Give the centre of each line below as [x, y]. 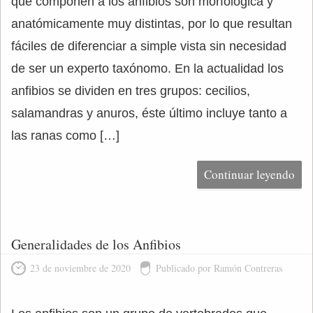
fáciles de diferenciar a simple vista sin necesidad [149, 46]
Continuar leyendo [249, 174]
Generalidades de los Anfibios [96, 244]
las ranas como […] [65, 136]
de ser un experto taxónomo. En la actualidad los [147, 68]
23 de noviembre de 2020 [80, 268]
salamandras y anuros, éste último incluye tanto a [149, 113]
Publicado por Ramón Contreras [219, 268]
